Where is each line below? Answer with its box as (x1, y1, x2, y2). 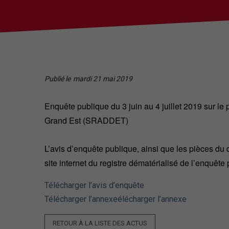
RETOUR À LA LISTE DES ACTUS (53, 219, 147, 227)
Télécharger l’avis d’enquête (44, 180, 144, 190)
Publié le (44, 75, 71, 83)
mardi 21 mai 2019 (73, 75, 132, 83)
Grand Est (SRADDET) (44, 114, 130, 126)
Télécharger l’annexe (44, 194, 118, 204)
